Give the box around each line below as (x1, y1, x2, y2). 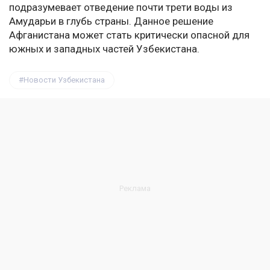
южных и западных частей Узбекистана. (9, 43, 199, 55)
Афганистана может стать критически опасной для (9, 29, 250, 42)
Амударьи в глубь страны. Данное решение (9, 15, 213, 28)
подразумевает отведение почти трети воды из (9, 1, 233, 14)
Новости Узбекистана (24, 75, 105, 85)
